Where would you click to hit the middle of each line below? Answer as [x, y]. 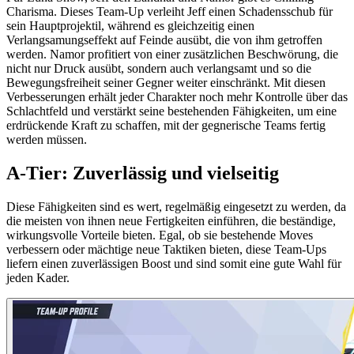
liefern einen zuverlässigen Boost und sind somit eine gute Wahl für [174, 264]
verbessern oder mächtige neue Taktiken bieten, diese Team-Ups [166, 250]
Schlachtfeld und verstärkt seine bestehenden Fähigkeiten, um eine [171, 111]
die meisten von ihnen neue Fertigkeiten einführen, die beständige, [171, 221]
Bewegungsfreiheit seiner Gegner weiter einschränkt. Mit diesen [166, 83]
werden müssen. [47, 140]
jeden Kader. [38, 278]
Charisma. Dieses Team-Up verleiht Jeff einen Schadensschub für [169, 12]
